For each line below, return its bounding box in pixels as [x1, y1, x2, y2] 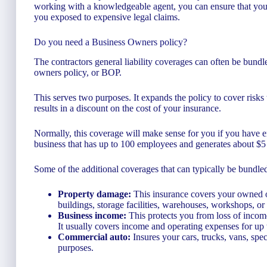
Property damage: [58, 189, 131, 200]
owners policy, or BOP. [34, 67, 122, 78]
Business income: [58, 210, 129, 221]
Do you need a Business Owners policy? [34, 37, 187, 48]
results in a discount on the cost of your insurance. [34, 103, 221, 114]
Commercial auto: [58, 232, 131, 243]
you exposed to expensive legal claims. [34, 12, 180, 23]
